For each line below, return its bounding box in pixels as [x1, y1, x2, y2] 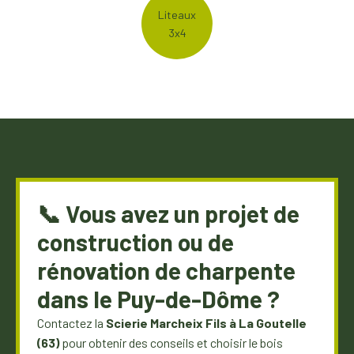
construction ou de [37, 227, 235, 256]
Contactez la [37, 314, 107, 330]
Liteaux [158, 7, 196, 21]
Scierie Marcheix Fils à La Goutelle [106, 314, 307, 330]
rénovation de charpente [37, 255, 296, 284]
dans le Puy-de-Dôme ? [37, 284, 281, 313]
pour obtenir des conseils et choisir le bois [59, 334, 284, 350]
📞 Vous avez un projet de [37, 198, 300, 228]
